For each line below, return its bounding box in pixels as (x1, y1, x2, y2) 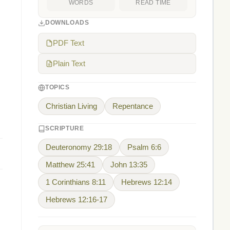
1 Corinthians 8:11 (46, 178, 106, 186)
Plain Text (53, 60, 85, 68)
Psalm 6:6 (127, 143, 161, 151)
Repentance (112, 102, 153, 110)
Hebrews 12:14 (121, 178, 172, 186)
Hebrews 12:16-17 (46, 196, 107, 204)
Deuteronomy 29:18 (46, 143, 112, 151)
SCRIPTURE (45, 125, 84, 132)
